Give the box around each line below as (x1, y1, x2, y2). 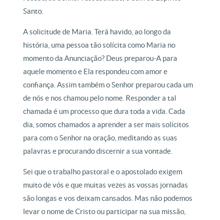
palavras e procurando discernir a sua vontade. (23, 147, 173, 155)
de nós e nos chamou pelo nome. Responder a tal (23, 94, 177, 102)
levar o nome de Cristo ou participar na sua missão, (23, 207, 186, 216)
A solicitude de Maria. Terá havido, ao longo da (23, 27, 171, 36)
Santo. (23, 7, 44, 15)
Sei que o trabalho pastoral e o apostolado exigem (23, 167, 183, 176)
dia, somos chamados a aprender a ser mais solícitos (23, 120, 190, 129)
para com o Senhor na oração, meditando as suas (23, 134, 178, 142)
